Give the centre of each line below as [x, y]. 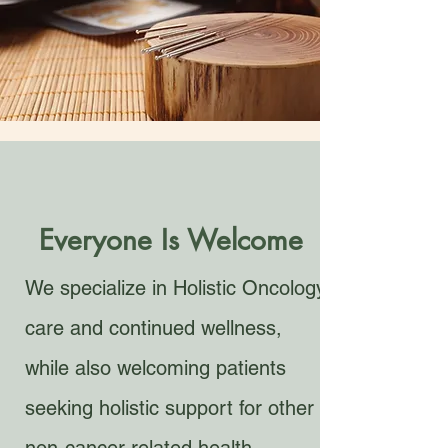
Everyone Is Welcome [170, 240]
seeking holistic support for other [169, 408]
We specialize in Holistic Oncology [175, 288]
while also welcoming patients [155, 368]
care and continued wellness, [153, 328]
